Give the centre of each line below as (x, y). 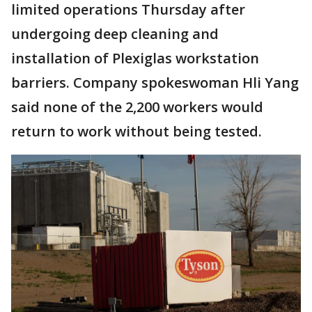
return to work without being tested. (136, 131)
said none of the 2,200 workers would (137, 107)
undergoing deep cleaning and (115, 34)
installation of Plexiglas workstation (135, 58)
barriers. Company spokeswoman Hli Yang (155, 83)
